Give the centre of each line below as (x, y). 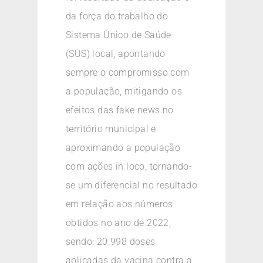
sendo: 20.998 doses (111, 242)
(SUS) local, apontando (116, 54)
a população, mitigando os (124, 92)
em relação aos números (119, 204)
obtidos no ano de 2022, (119, 223)
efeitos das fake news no (120, 110)
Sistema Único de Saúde (119, 35)
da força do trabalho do (117, 16)
